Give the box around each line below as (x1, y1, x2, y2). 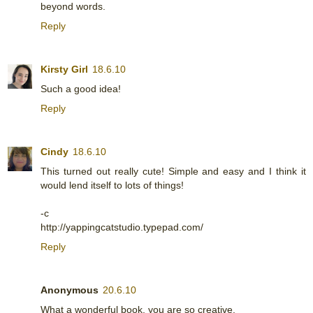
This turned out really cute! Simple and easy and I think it (41, 165, 306, 177)
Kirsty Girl (41, 63, 88, 75)
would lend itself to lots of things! (41, 179, 184, 191)
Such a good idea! (41, 82, 121, 94)
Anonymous (41, 284, 99, 296)
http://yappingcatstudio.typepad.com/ (41, 221, 203, 233)
